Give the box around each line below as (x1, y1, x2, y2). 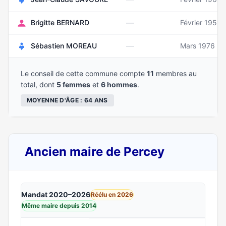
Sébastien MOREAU (31, 41, 97, 50)
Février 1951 (180, 18, 220, 27)
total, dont (21, 80, 56, 89)
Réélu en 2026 (91, 191, 133, 198)
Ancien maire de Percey (25, 144, 164, 159)
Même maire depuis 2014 (22, 202, 96, 209)
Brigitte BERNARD (31, 18, 89, 27)
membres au (154, 69, 197, 78)
